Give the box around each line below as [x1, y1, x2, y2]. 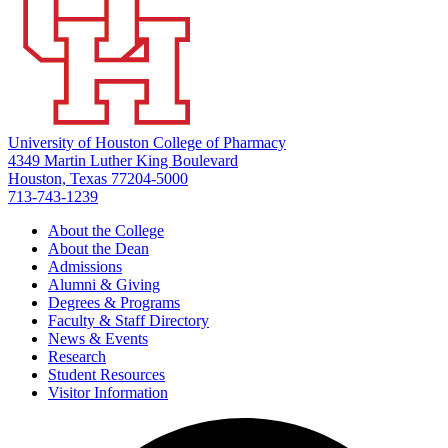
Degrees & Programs [48, 293, 180, 311]
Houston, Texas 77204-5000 [8, 169, 188, 187]
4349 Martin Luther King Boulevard [8, 151, 238, 169]
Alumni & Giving [48, 275, 160, 293]
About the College [48, 221, 164, 239]
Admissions [48, 257, 122, 275]
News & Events [48, 329, 148, 347]
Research [48, 347, 106, 365]
